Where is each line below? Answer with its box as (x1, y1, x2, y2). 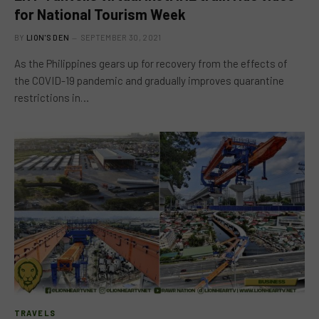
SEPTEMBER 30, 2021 (80, 32, 162, 42)
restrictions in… (14, 90, 89, 104)
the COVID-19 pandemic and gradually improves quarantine (14, 73, 284, 87)
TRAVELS (14, 308, 56, 318)
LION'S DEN (26, 32, 70, 42)
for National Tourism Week (14, 5, 186, 23)
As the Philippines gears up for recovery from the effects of (14, 56, 288, 70)
